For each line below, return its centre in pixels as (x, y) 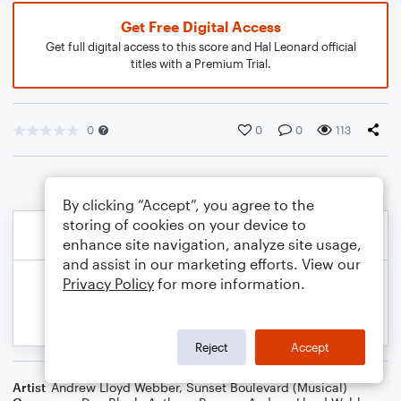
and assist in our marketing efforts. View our (212, 264)
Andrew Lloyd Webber (115, 387)
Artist (29, 387)
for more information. (230, 283)
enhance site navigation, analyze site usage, (212, 244)
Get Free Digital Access (200, 26)
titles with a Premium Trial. (200, 64)
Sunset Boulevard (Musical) (267, 387)
